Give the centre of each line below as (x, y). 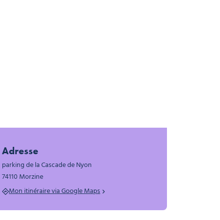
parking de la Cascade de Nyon (47, 165)
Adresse (20, 151)
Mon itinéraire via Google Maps (55, 192)
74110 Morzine (23, 177)
